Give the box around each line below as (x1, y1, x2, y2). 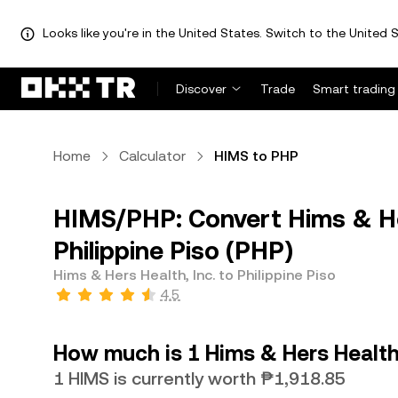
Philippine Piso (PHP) (53, 236, 293, 265)
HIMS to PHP (214, 147, 298, 164)
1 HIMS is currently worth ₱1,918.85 (53, 368, 346, 389)
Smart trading (313, 82, 395, 96)
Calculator (119, 147, 186, 164)
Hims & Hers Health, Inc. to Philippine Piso (53, 267, 336, 283)
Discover (176, 82, 227, 96)
